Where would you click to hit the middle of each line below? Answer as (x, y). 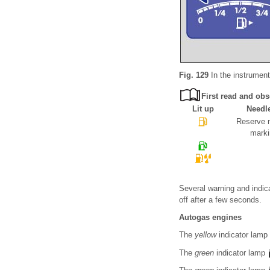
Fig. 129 (194, 75)
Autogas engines (210, 218)
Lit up (203, 109)
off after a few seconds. (220, 200)
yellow (206, 235)
